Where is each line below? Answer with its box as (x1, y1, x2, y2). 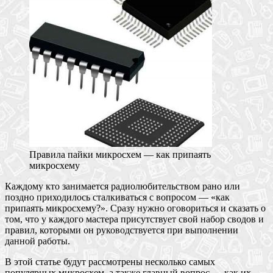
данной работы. (5, 235, 70, 246)
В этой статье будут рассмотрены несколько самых (5, 256, 215, 267)
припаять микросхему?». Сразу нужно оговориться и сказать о (5, 202, 266, 213)
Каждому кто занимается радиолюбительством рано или (5, 180, 240, 191)
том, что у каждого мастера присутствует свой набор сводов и (5, 213, 264, 224)
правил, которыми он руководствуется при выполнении (5, 224, 238, 235)
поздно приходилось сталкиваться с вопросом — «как (5, 191, 230, 202)
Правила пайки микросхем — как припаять (29, 149, 211, 160)
